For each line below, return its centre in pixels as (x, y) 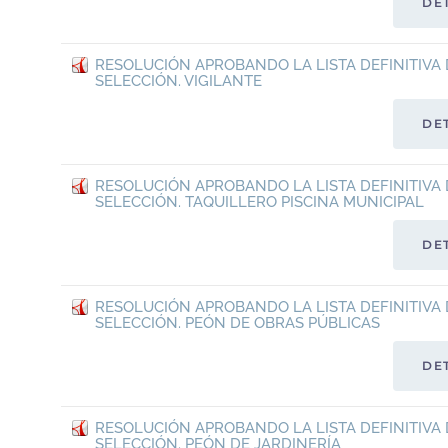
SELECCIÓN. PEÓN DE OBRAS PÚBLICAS (237, 323)
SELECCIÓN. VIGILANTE (178, 81)
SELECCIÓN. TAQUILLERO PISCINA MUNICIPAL (259, 202)
